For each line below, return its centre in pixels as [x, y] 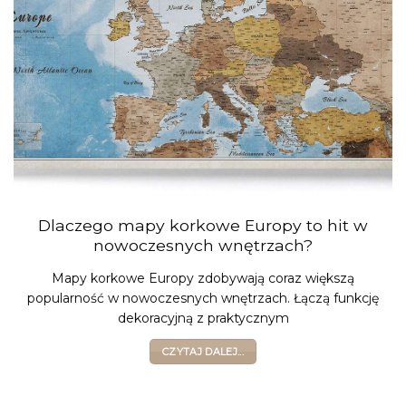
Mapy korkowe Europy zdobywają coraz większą [203, 278]
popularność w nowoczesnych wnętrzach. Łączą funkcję [203, 298]
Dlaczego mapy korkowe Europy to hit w [203, 225]
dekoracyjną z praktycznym [203, 318]
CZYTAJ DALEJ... [203, 351]
